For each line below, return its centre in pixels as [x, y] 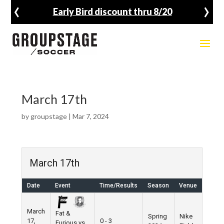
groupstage [48, 116]
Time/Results [118, 185]
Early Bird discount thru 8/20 [112, 11]
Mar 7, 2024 [90, 116]
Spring [157, 216]
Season [158, 185]
